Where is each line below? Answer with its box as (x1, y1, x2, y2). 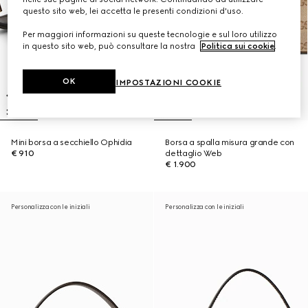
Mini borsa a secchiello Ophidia (11, 137, 132, 147)
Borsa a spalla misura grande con (165, 137, 294, 147)
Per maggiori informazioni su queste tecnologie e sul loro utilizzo (23, 30, 278, 40)
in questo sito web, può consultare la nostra (23, 41, 198, 52)
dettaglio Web (165, 148, 222, 158)
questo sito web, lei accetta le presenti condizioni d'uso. (23, 6, 244, 16)
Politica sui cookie (201, 41, 275, 52)
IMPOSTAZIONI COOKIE (115, 78, 222, 88)
